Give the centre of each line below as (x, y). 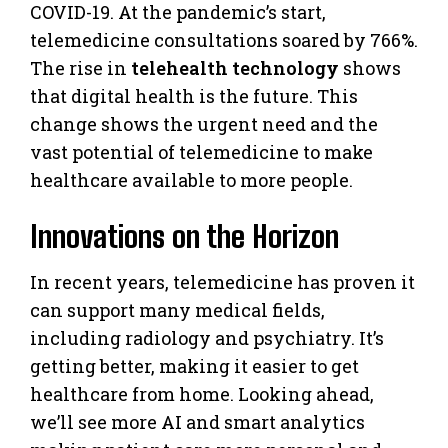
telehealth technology (235, 68)
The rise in (80, 68)
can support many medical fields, (177, 310)
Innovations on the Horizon (184, 236)
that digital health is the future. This (194, 96)
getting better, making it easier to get (194, 366)
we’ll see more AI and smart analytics (197, 422)
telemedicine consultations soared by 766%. (224, 40)
